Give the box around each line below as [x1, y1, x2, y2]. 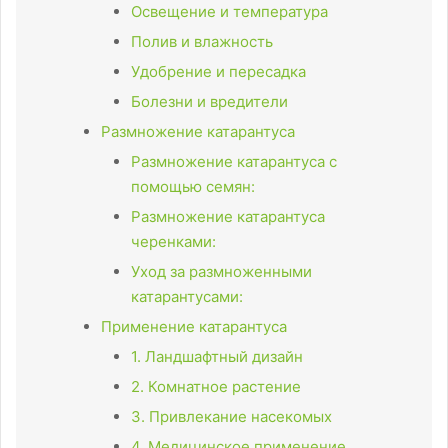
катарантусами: [131, 286, 243, 306]
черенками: [131, 231, 216, 251]
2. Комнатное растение [131, 376, 301, 396]
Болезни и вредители [131, 91, 288, 111]
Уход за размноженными [131, 261, 312, 281]
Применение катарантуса [101, 316, 287, 336]
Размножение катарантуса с [131, 151, 337, 171]
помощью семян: [131, 176, 255, 196]
